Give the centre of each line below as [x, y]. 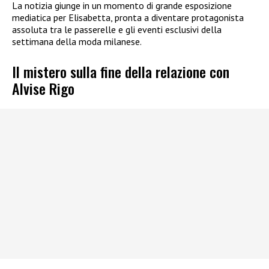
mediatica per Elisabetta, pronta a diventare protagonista [128, 17]
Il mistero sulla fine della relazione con [121, 72]
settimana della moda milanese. [77, 41]
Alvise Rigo [43, 89]
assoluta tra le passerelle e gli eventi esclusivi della [117, 29]
